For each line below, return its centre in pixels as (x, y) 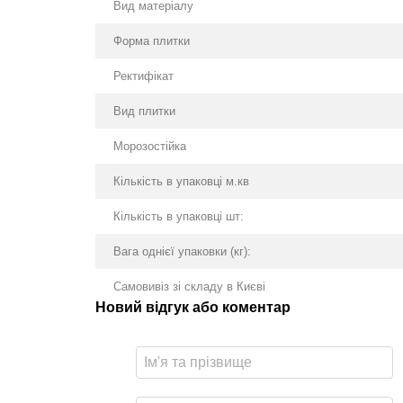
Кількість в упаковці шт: (178, 216)
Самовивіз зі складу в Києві (189, 287)
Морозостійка (149, 146)
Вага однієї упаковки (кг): (182, 251)
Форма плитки (151, 41)
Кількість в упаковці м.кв (181, 181)
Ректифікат (143, 76)
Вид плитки (144, 111)
